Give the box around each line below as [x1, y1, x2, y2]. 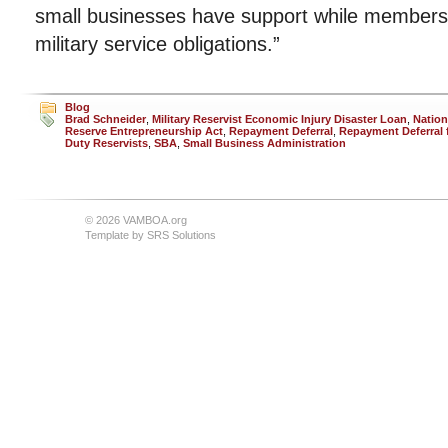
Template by [85, 229, 147, 241]
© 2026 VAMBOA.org [85, 214, 187, 226]
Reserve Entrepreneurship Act [65, 125, 223, 137]
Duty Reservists [65, 137, 148, 149]
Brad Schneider [65, 113, 146, 125]
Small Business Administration [183, 137, 346, 149]
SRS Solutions [147, 229, 216, 241]
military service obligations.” [35, 33, 280, 55]
